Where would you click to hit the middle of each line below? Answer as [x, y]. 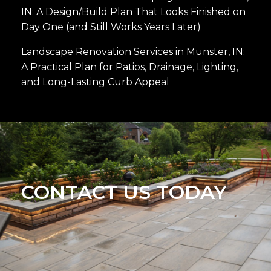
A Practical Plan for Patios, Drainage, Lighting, [130, 67]
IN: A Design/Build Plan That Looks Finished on [133, 11]
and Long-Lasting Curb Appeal [95, 82]
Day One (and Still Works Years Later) [111, 27]
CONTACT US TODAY [124, 192]
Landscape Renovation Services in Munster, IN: [133, 51]
